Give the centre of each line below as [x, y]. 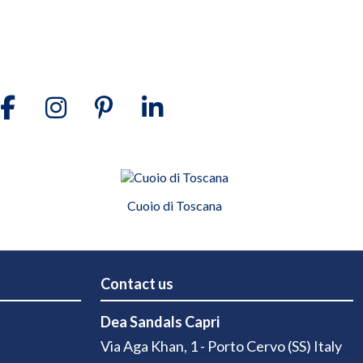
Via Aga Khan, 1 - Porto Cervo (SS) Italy [221, 346]
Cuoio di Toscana [175, 206]
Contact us [137, 284]
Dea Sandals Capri [160, 321]
